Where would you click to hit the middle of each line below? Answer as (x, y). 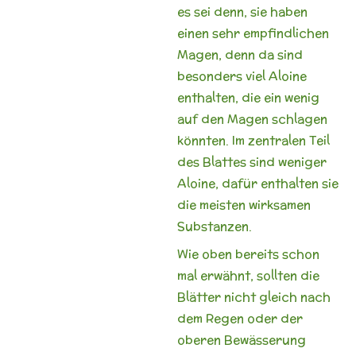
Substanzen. (214, 226)
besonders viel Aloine (242, 76)
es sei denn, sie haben (242, 12)
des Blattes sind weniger (252, 162)
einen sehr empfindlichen (253, 33)
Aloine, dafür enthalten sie (257, 183)
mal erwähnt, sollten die (248, 275)
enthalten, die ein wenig (248, 97)
